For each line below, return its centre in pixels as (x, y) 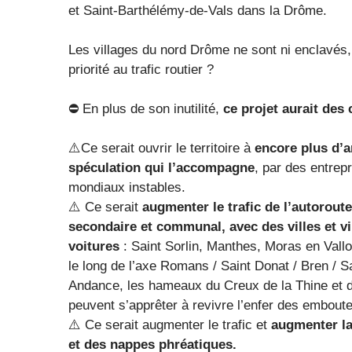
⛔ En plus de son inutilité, (144, 108)
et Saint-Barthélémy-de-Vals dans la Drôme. (200, 10)
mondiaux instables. (127, 187)
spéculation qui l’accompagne (161, 167)
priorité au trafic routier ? (143, 69)
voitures (94, 246)
